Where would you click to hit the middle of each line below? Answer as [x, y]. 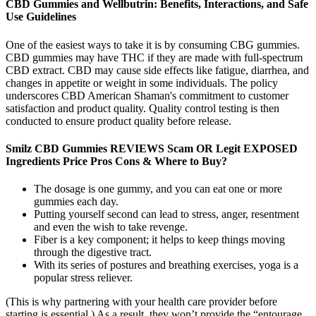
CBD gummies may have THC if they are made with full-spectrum [154, 57]
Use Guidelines [41, 17]
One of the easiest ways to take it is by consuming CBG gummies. [153, 44]
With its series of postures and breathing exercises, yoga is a [166, 265]
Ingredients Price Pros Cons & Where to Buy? [116, 161]
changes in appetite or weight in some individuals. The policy [142, 83]
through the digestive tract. [93, 253]
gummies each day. [76, 202]
